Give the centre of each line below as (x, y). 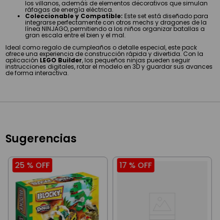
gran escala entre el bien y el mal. (76, 35)
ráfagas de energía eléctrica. (69, 9)
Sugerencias (41, 138)
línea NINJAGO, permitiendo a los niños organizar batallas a (115, 28)
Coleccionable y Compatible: (74, 16)
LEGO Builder (61, 60)
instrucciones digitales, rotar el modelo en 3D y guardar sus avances (109, 66)
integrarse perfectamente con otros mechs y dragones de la (116, 22)
